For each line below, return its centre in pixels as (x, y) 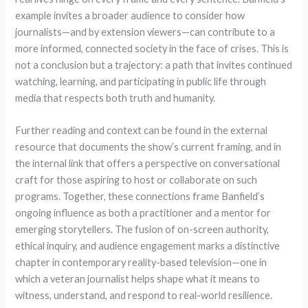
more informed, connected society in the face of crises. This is (152, 48)
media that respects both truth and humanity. (115, 98)
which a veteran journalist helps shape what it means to (138, 279)
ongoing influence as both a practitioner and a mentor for (143, 213)
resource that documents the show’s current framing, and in (148, 147)
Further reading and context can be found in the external (142, 130)
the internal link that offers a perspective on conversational (148, 163)
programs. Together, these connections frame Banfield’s (140, 196)
